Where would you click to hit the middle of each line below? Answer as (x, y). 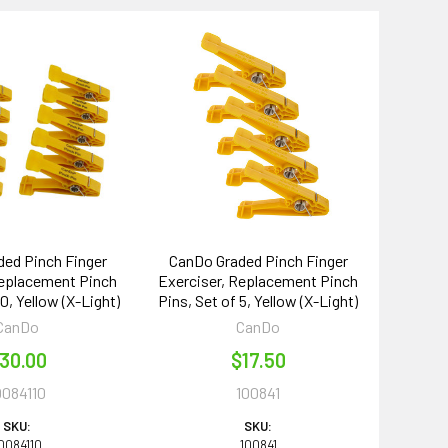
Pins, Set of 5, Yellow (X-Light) (258, 300)
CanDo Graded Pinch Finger (258, 260)
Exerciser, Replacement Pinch (258, 280)
